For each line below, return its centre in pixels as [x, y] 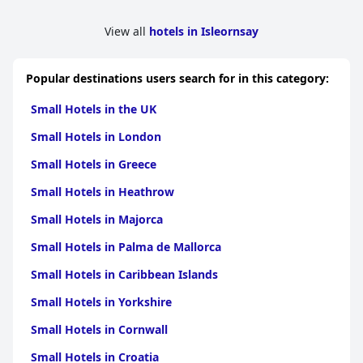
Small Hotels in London [96, 137]
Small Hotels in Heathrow [102, 192]
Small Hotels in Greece [94, 164]
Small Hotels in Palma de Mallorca [126, 247]
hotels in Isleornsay [204, 31]
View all [127, 31]
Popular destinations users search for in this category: [177, 78]
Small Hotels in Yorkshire [101, 302]
